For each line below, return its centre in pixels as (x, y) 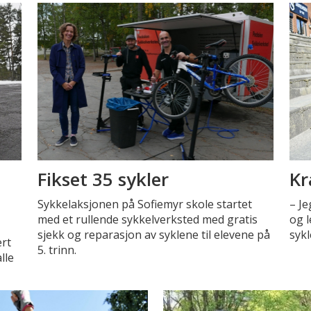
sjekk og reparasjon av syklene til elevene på (153, 234)
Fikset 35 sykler (103, 179)
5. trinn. (57, 250)
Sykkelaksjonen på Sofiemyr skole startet (144, 204)
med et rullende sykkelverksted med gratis (147, 219)
